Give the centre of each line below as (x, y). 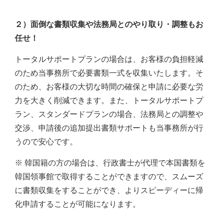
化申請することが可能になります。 (78, 204)
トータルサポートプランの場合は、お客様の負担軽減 (109, 59)
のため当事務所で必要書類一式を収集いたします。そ (109, 73)
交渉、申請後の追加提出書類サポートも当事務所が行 (109, 128)
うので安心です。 (46, 142)
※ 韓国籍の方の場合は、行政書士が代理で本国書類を (110, 163)
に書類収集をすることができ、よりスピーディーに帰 (109, 191)
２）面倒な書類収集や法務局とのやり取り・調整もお (109, 25)
